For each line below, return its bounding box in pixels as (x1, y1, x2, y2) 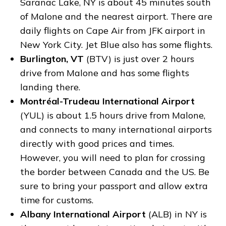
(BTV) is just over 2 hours (84, 52, 195, 65)
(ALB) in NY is (146, 208, 207, 220)
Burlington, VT (20, 52, 84, 65)
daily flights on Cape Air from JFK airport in (20, 24, 206, 36)
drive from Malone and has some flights (20, 67, 190, 79)
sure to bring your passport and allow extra (20, 180, 208, 192)
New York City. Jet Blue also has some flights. (20, 38, 213, 50)
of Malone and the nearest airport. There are (20, 10, 213, 22)
